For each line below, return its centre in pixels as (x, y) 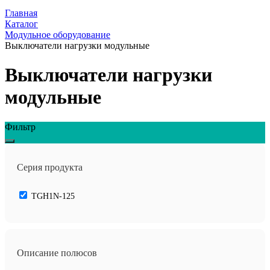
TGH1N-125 (53, 196)
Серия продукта (50, 167)
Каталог (21, 24)
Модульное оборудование (58, 35)
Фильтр (20, 127)
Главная (21, 13)
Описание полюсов (57, 253)
